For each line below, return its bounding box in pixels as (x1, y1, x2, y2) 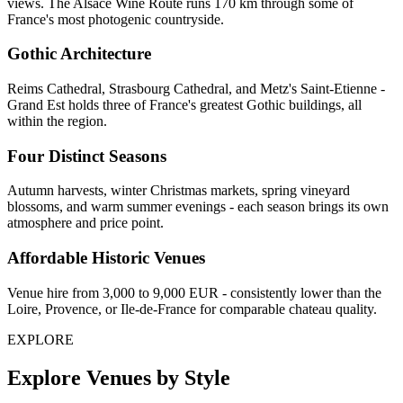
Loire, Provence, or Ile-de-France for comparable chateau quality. (7, 300, 377, 317)
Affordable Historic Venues (7, 248, 205, 268)
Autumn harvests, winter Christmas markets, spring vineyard (7, 183, 350, 199)
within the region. (7, 112, 107, 129)
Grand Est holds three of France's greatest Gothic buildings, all (7, 96, 362, 112)
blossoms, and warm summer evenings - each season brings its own (7, 199, 389, 215)
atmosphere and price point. (7, 215, 164, 231)
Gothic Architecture (7, 44, 151, 64)
